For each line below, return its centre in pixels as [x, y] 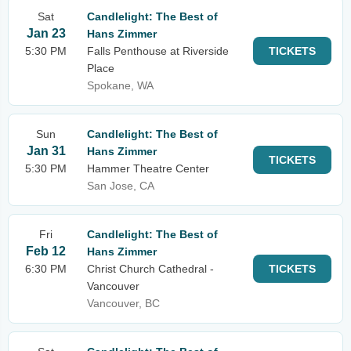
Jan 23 [46, 33]
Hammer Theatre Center [148, 168]
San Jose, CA [121, 186]
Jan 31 [46, 151]
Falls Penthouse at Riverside [158, 51]
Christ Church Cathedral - [150, 269]
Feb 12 [46, 251]
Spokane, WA [120, 85]
